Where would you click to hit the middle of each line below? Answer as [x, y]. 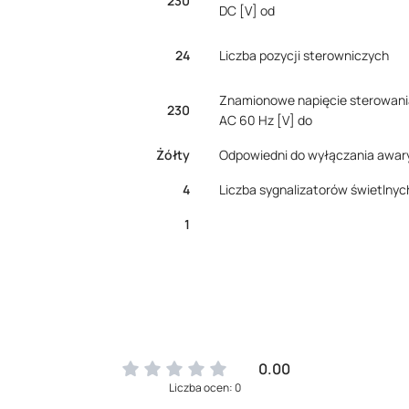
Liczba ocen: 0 [204, 388]
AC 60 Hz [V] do [266, 120]
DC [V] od [247, 10]
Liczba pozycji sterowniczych [304, 55]
